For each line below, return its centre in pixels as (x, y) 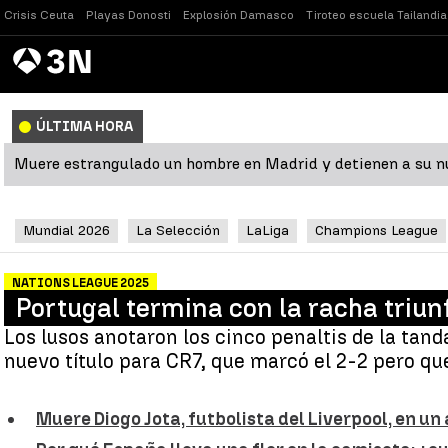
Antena (28, 54)
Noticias (77, 59)
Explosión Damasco (238, 15)
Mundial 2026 (66, 230)
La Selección (178, 230)
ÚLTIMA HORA (84, 126)
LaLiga (267, 230)
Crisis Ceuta (39, 15)
